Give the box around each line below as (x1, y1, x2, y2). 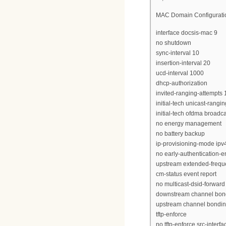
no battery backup (156, 130, 205, 137)
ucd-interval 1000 (156, 69, 204, 77)
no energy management (156, 120, 221, 127)
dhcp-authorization (156, 79, 207, 87)
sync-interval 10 (156, 49, 199, 56)
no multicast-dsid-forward (156, 180, 225, 188)
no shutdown (156, 39, 191, 46)
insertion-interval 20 (156, 59, 210, 67)
